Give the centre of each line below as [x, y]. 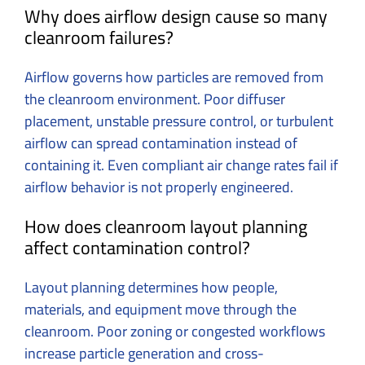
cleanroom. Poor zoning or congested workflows [175, 332]
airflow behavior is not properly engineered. [159, 187]
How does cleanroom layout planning [166, 227]
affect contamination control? [137, 248]
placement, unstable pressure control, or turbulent [179, 121]
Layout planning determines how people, [151, 288]
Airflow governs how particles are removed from [174, 77]
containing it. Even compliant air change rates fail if [181, 165]
